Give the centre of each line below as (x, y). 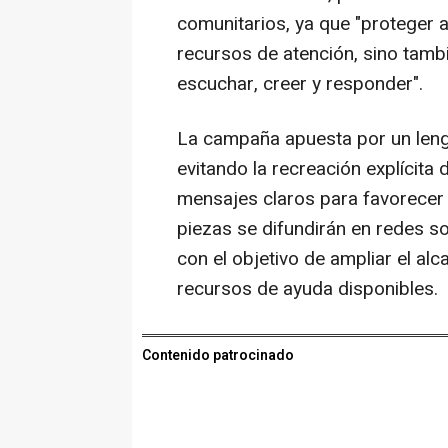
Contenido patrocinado (218, 355)
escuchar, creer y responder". (300, 83)
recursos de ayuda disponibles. (307, 288)
